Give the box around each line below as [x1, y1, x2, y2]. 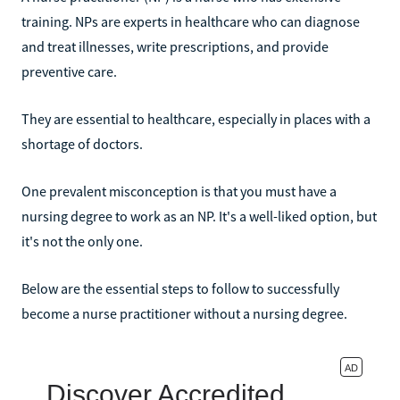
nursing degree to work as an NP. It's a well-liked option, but [21, 206, 377, 225]
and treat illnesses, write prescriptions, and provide [21, 37, 329, 55]
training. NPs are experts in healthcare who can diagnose [21, 12, 360, 30]
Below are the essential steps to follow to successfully [21, 279, 339, 297]
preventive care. [21, 62, 117, 80]
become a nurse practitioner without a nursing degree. [21, 304, 347, 322]
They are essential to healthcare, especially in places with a [21, 109, 371, 128]
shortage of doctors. [21, 134, 143, 153]
